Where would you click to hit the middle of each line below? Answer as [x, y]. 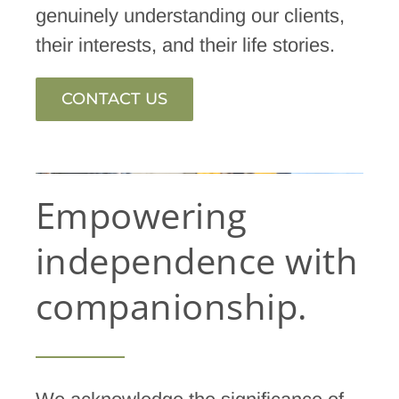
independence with [197, 261]
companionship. [171, 307]
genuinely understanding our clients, [190, 15]
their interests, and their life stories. [185, 45]
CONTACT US [114, 98]
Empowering [141, 216]
